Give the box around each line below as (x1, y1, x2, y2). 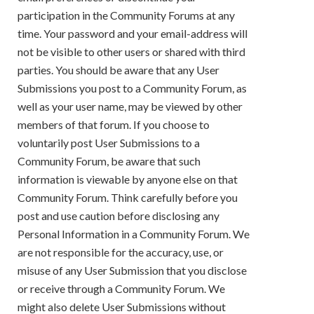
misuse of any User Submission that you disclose (18, 263, 247, 277)
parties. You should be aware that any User (18, 62, 219, 76)
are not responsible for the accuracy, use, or (18, 245, 224, 259)
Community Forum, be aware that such (18, 153, 200, 168)
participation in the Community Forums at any (18, 8, 235, 22)
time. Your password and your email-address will (18, 26, 247, 40)
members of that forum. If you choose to (18, 117, 210, 131)
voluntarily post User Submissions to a (18, 135, 200, 149)
